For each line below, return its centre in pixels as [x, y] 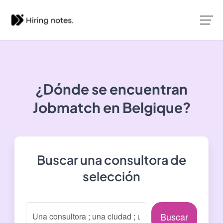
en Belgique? [145, 107]
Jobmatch [66, 107]
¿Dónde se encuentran [111, 89]
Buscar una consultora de [111, 160]
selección [111, 176]
